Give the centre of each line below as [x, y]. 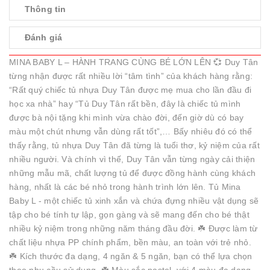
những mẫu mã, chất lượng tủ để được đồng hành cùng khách [132, 173]
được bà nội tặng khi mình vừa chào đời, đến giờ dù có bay [127, 118]
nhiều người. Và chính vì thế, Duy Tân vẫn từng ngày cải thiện [132, 159]
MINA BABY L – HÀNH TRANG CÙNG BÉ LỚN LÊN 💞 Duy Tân [134, 62]
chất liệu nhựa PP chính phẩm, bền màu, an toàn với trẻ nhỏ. [130, 242]
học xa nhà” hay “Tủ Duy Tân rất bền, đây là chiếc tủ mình [125, 104]
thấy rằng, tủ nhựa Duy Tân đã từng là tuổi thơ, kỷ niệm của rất [134, 145]
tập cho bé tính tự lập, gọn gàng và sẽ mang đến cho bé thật [129, 215]
